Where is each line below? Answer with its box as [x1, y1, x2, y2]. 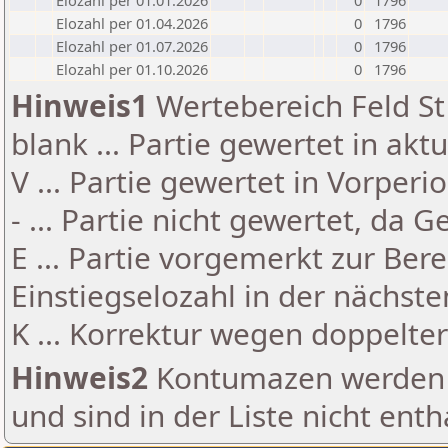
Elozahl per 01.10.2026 [56, 59, 208, 79]
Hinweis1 [11, 85, 148, 126]
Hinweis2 [11, 357, 148, 398]
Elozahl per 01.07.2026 [56, 36, 208, 56]
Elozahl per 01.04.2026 [56, 13, 208, 33]
